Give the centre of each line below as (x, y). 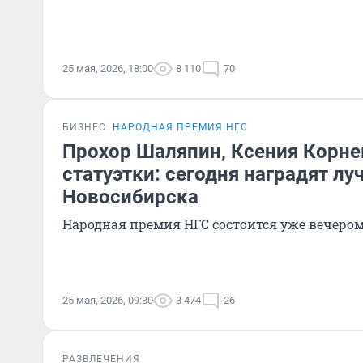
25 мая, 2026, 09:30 (108, 300)
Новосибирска (130, 197)
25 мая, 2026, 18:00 (108, 68)
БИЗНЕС (84, 127)
